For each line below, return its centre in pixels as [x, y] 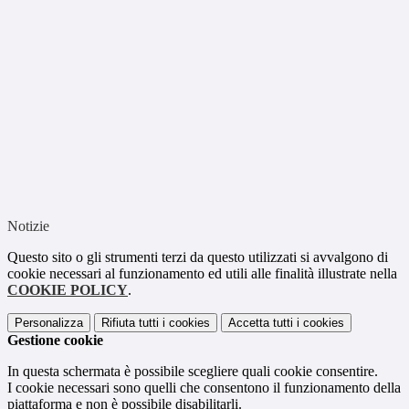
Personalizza [49, 323]
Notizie [28, 226]
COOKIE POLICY [68, 290]
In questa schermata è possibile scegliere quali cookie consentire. [193, 372]
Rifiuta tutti [130, 323]
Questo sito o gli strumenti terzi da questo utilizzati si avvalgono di [198, 257]
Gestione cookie [55, 341]
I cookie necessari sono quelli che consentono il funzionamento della [204, 388]
